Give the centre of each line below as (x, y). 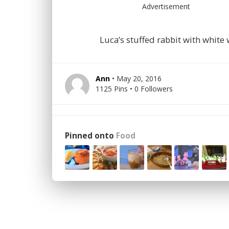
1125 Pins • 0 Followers (134, 89)
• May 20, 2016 (137, 78)
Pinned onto (90, 136)
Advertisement (167, 6)
